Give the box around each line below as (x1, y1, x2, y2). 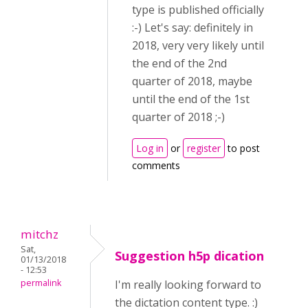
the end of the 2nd (132, 56, 227, 71)
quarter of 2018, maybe (132, 74, 252, 89)
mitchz (21, 226, 58, 242)
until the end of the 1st (132, 91, 250, 107)
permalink (21, 277, 61, 289)
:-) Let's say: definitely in (132, 20, 253, 35)
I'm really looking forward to (115, 277, 261, 292)
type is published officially (132, 2, 264, 17)
